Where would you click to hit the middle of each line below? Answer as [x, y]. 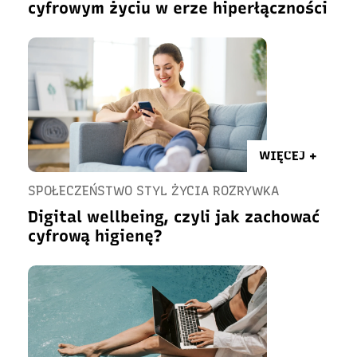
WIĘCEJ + [288, 156]
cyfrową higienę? [95, 236]
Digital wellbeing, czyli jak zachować [174, 217]
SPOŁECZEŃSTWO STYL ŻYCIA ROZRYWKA [153, 191]
